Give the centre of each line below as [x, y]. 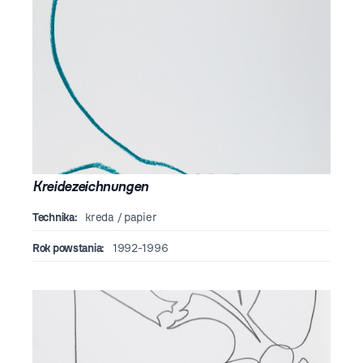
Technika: [55, 218]
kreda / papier [120, 218]
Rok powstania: [68, 249]
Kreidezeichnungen [91, 186]
